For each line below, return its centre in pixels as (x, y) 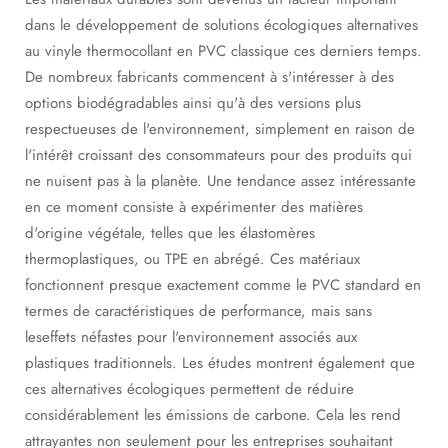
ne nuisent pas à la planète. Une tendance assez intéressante (220, 181)
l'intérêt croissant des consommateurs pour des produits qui (218, 155)
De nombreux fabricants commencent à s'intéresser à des (209, 77)
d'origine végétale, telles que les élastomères (170, 233)
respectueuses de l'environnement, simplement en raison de (220, 129)
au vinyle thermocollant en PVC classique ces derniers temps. (223, 51)
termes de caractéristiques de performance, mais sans (198, 311)
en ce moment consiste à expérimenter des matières (194, 207)
